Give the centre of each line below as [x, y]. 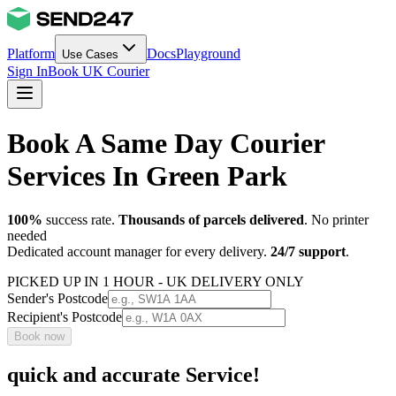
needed [27, 235]
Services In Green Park [147, 176]
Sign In [27, 71]
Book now [39, 336]
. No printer [336, 219]
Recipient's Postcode [65, 316]
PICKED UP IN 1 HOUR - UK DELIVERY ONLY [156, 281]
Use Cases [90, 54]
